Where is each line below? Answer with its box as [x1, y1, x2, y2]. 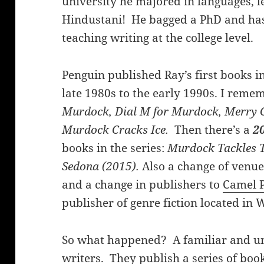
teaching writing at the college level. [62, 30, 254, 46]
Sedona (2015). [62, 159, 143, 174]
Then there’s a [171, 122, 250, 138]
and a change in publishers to [62, 177, 223, 193]
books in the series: [62, 140, 168, 156]
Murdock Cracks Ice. [62, 122, 172, 138]
